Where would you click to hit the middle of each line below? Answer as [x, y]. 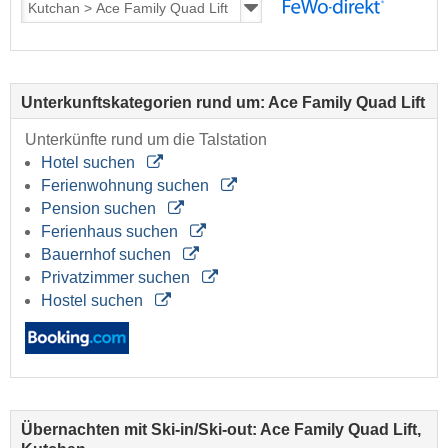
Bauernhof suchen [108, 255]
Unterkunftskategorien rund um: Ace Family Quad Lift [223, 103]
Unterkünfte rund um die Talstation [146, 140]
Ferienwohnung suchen [127, 186]
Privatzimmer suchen [117, 278]
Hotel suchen [90, 163]
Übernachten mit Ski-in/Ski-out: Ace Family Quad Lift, [221, 430]
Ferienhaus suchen [111, 232]
